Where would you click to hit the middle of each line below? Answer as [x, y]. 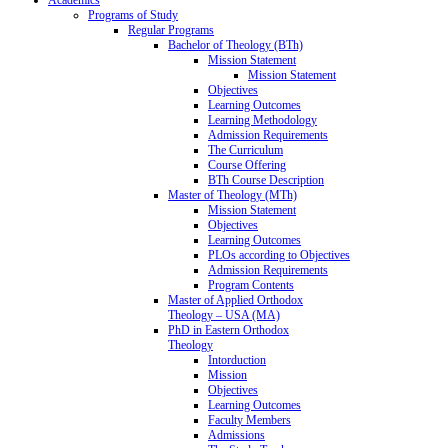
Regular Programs [171, 29]
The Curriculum [245, 149]
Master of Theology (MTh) [232, 194]
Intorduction [237, 359]
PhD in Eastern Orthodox [228, 329]
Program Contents [251, 284]
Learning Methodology [262, 119]
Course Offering [247, 164]
